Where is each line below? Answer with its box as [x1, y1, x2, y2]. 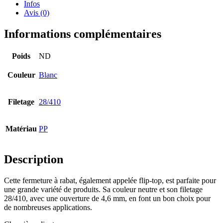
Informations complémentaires [4, 27, 161, 40]
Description [4, 153, 63, 166]
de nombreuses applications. [4, 203, 92, 212]
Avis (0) [24, 8, 49, 17]
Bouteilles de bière [20, 168, 117, 182]
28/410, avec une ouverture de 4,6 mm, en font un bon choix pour [4, 194, 211, 203]
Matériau [5, 124, 37, 133]
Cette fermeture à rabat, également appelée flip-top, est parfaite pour [4, 176, 216, 185]
